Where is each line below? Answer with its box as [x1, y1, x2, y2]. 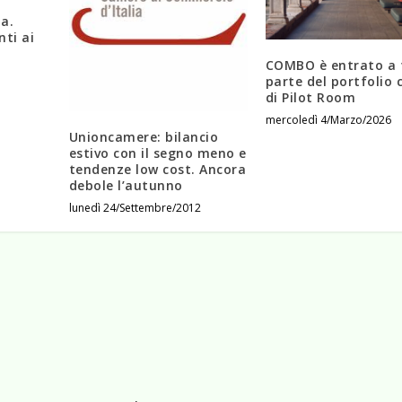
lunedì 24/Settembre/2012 [68, 199, 201, 215]
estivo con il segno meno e [68, 144, 247, 162]
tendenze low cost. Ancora [68, 160, 247, 178]
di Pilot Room [265, 89, 356, 107]
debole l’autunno [68, 176, 183, 194]
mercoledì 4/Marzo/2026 [265, 112, 391, 128]
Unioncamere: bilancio [68, 127, 219, 145]
